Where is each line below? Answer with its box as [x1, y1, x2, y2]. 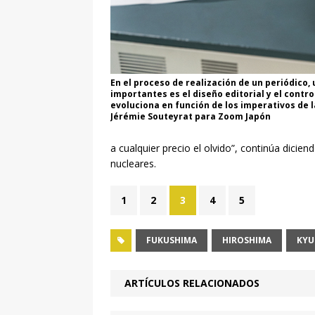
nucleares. [110, 157, 156, 171]
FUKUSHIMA [146, 234, 197, 247]
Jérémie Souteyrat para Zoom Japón [110, 110, 271, 122]
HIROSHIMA [222, 234, 271, 247]
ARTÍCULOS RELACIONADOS [124, 276, 259, 290]
